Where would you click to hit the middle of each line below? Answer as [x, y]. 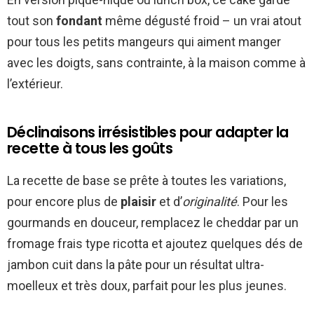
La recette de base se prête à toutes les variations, [146, 180]
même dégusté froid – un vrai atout [202, 20]
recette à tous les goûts [90, 148]
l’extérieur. [35, 83]
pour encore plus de [64, 201]
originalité [210, 201]
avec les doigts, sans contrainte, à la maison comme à [156, 62]
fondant [79, 20]
